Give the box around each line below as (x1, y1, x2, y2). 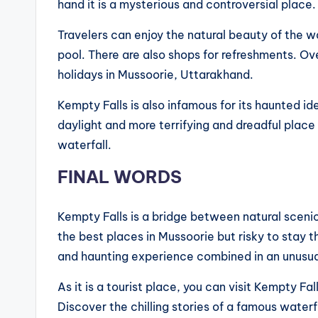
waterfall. (57, 138, 114, 153)
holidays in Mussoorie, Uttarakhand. (57, 67, 253, 82)
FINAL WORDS (57, 166, 182, 188)
